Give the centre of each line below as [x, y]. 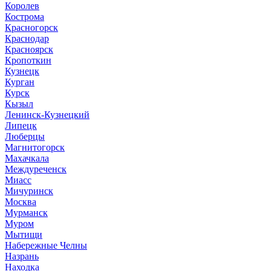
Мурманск [26, 212]
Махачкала [27, 158]
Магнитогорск [35, 147]
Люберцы [25, 136]
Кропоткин [28, 60]
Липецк [21, 125]
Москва [21, 201]
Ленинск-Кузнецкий [47, 114]
